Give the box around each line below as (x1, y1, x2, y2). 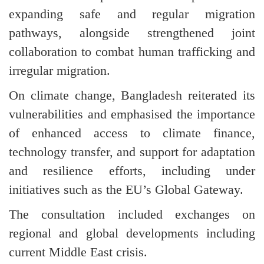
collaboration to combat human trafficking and (9, 44, 255, 59)
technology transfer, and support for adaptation (9, 144, 255, 159)
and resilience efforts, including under (9, 163, 255, 178)
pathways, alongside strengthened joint (9, 25, 255, 40)
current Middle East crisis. (9, 244, 147, 259)
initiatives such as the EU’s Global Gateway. (9, 181, 243, 197)
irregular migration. (9, 62, 110, 78)
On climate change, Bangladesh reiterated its (9, 87, 255, 103)
